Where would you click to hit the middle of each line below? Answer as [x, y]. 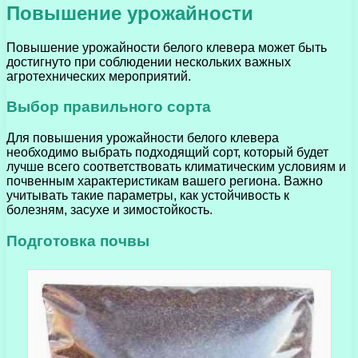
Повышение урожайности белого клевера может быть [167, 47]
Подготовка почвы [78, 241]
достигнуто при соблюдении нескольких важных [149, 62]
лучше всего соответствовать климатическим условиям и [176, 167]
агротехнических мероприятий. [99, 76]
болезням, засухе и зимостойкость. [109, 210]
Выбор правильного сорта [109, 107]
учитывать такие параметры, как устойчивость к [148, 196]
